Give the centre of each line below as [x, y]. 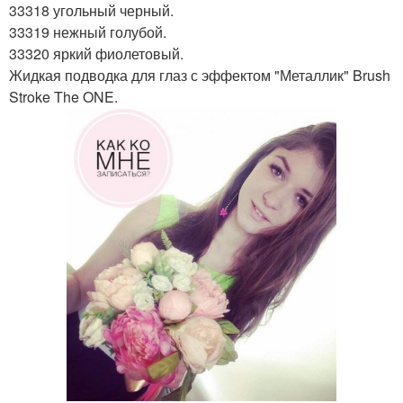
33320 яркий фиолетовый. [96, 54]
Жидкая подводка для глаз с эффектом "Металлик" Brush [200, 75]
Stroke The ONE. [63, 97]
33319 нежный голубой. [88, 32]
